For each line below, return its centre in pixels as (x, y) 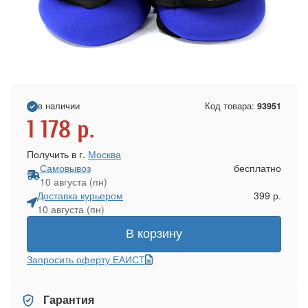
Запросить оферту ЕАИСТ (86, 260)
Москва (104, 154)
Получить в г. (57, 154)
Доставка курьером (80, 196)
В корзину (154, 234)
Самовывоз (65, 168)
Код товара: (231, 106)
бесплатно (257, 168)
